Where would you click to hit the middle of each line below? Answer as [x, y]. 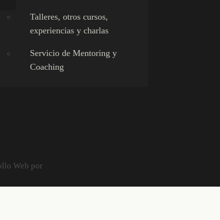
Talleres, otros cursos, [69, 16]
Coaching [47, 67]
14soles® [61, 165]
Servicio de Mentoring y [73, 53]
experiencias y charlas [69, 30]
